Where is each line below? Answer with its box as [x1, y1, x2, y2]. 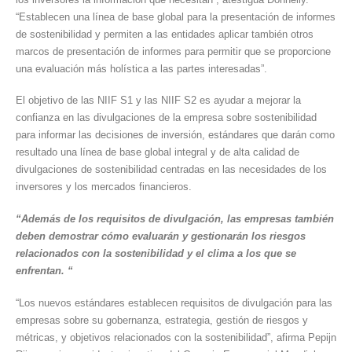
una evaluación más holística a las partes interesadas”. [16, 62, 267, 75]
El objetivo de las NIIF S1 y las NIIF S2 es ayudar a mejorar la [16, 94, 301, 107]
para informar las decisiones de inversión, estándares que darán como [16, 129, 335, 141]
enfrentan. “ [16, 265, 73, 277]
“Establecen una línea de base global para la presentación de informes [16, 10, 335, 23]
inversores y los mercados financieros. [16, 181, 192, 193]
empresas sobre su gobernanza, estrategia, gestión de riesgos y [16, 313, 308, 326]
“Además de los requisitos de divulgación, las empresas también [16, 213, 334, 225]
